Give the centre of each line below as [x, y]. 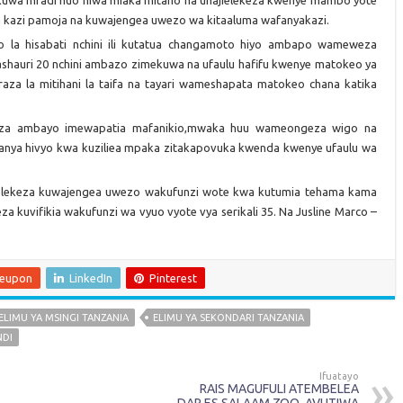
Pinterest [173, 278]
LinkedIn [91, 278]
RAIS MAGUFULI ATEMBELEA [279, 389]
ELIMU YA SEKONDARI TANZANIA [228, 318]
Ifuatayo [339, 376]
